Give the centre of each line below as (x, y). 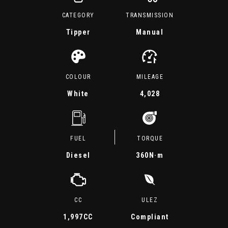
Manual (150, 32)
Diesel (78, 155)
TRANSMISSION (150, 15)
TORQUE (150, 138)
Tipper (78, 32)
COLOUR (78, 77)
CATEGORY (78, 15)
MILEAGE (150, 77)
